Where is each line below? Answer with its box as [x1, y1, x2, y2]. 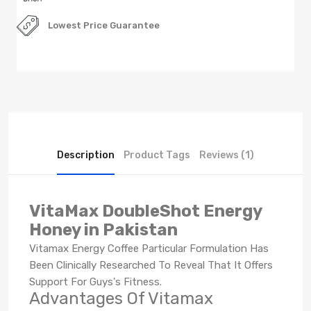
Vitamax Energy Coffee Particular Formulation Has [29, 242, 269, 255]
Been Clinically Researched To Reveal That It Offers [29, 258, 273, 271]
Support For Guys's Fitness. [29, 275, 162, 288]
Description [57, 149, 115, 161]
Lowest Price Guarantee [48, 19, 160, 31]
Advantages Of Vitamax [29, 288, 213, 308]
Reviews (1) [199, 149, 254, 161]
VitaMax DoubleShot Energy [29, 201, 262, 221]
